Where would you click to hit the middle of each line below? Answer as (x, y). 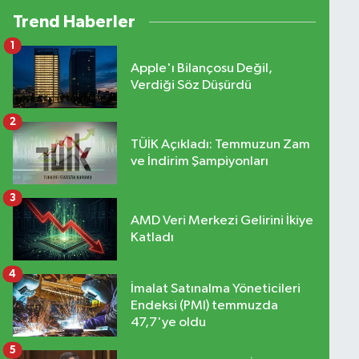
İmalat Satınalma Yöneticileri (215, 288)
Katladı (152, 238)
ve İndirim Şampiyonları (199, 162)
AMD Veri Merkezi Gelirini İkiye (222, 221)
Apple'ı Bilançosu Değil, (201, 69)
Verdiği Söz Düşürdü (191, 86)
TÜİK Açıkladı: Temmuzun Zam (220, 145)
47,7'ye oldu (168, 322)
